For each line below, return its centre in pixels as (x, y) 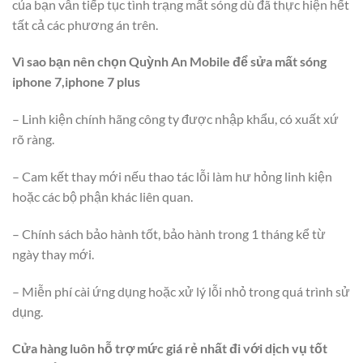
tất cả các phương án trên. (85, 24)
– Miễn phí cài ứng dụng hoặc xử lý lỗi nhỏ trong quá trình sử (181, 291)
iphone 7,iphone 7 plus (76, 82)
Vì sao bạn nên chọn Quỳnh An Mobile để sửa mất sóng (169, 62)
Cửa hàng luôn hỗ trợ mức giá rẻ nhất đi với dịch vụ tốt (170, 348)
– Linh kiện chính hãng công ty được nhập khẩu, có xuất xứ (175, 119)
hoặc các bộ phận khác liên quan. (102, 196)
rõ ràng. (33, 139)
